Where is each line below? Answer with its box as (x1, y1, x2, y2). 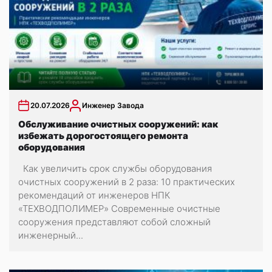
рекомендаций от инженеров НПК (18, 189, 170, 201)
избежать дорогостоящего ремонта (18, 129, 188, 141)
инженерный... (18, 229, 83, 241)
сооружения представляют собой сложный (18, 216, 211, 228)
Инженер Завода (82, 100, 144, 110)
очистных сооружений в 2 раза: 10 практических (18, 175, 235, 188)
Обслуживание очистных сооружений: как (18, 118, 218, 130)
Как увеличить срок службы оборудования (18, 162, 212, 174)
